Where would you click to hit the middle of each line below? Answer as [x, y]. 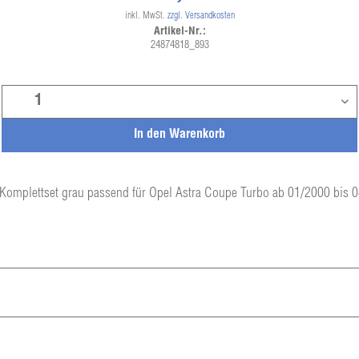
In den [149, 135]
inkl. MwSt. [146, 16]
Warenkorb [197, 135]
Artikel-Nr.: [179, 32]
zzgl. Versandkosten [201, 16]
